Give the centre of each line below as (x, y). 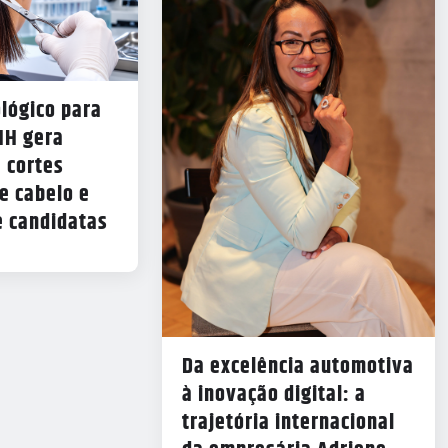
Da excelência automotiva (297, 367)
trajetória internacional (288, 423)
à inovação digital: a (273, 395)
